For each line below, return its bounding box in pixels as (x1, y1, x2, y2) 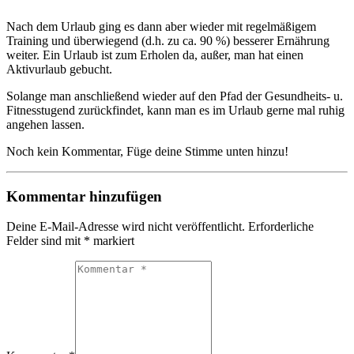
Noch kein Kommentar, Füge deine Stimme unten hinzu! (6, 144, 288, 158)
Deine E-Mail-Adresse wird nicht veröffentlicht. (6, 220, 245, 234)
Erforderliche (248, 220, 314, 234)
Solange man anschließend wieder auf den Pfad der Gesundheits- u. (6, 88, 343, 103)
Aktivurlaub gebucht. (6, 62, 112, 76)
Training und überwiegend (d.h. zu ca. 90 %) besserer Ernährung (6, 33, 330, 47)
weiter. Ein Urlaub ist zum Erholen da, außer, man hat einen (6, 47, 303, 62)
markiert (90, 234, 134, 248)
